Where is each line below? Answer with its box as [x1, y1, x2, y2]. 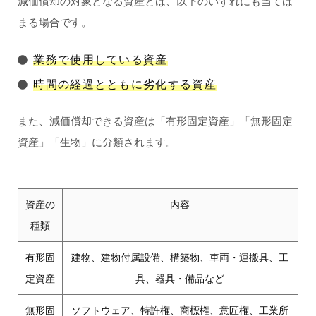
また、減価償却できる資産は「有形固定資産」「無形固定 [17, 115, 293, 128]
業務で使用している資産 [33, 53, 168, 67]
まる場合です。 [17, 16, 92, 30]
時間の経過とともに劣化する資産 [33, 78, 217, 92]
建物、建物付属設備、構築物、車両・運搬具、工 [71, 252, 289, 264]
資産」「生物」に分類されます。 [17, 136, 176, 150]
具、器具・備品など [135, 273, 225, 285]
